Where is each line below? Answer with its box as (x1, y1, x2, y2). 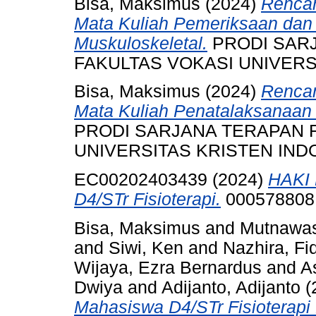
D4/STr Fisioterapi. (74, 190, 221, 209)
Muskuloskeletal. (74, 33, 207, 53)
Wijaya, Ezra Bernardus (74, 257, 262, 277)
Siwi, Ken (109, 238, 183, 257)
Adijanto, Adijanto (162, 277, 300, 297)
